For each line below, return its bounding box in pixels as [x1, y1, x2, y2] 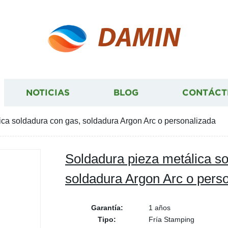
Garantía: [91, 204, 123, 212]
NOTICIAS [26, 88, 70, 98]
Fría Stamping [149, 215, 194, 223]
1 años [149, 204, 170, 212]
